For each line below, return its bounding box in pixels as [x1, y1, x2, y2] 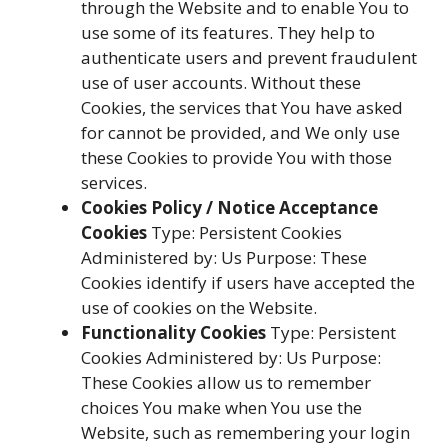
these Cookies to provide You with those [81, 146, 392, 169]
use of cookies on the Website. [81, 296, 317, 319]
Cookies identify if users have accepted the [81, 271, 415, 294]
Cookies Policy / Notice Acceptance [81, 196, 378, 219]
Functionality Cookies [81, 321, 266, 344]
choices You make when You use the [81, 396, 362, 419]
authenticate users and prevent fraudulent [81, 46, 417, 69]
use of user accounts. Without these [81, 71, 361, 94]
